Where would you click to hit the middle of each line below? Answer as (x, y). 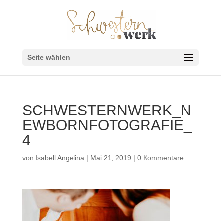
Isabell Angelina (60, 158)
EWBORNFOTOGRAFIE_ (107, 125)
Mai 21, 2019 (110, 158)
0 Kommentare (160, 158)
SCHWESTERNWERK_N (107, 110)
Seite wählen (48, 57)
